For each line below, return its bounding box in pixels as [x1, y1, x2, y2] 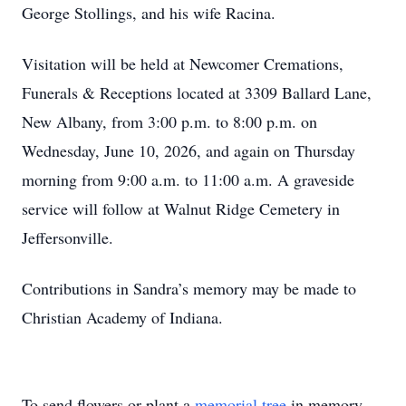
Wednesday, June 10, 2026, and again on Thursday [22, 140, 355, 161]
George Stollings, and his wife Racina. [22, 2, 275, 24]
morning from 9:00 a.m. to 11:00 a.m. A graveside [22, 169, 354, 190]
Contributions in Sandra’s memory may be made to [22, 277, 356, 299]
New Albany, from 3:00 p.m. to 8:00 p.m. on [22, 111, 317, 132]
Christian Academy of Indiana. [22, 306, 228, 328]
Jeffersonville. [22, 227, 113, 248]
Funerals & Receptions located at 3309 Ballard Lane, [22, 82, 372, 103]
